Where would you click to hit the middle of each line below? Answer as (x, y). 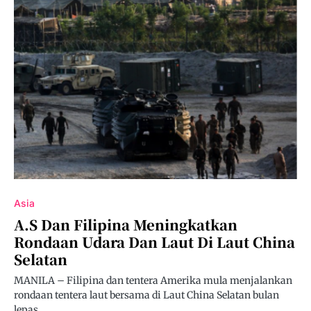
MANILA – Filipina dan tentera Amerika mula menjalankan (153, 281)
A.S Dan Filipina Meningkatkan (126, 225)
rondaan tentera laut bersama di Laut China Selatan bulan (146, 295)
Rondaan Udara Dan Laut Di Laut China (154, 242)
